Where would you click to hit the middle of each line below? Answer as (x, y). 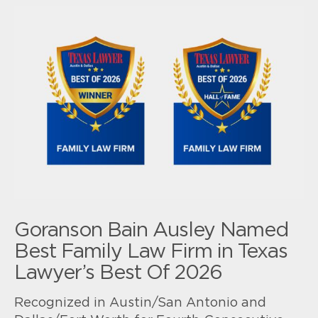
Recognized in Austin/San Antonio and (140, 303)
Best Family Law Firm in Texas (151, 252)
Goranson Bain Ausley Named (151, 230)
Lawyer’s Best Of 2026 (118, 273)
